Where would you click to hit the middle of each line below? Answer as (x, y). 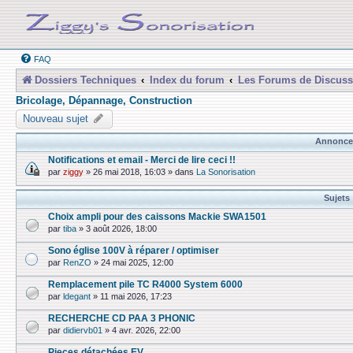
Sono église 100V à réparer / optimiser (134, 250)
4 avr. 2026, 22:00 (146, 331)
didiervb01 (83, 331)
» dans (181, 172)
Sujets (336, 198)
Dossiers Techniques (85, 80)
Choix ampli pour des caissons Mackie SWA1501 (157, 216)
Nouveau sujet (56, 119)
